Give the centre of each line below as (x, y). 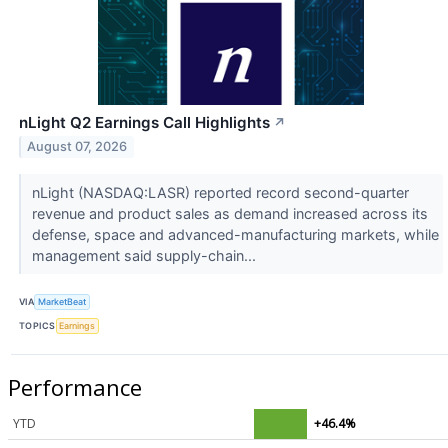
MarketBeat (62, 302)
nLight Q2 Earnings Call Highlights (144, 122)
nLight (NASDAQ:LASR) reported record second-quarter (220, 192)
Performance (75, 386)
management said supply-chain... (145, 255)
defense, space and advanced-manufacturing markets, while (235, 234)
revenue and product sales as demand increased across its (229, 213)
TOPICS (37, 326)
